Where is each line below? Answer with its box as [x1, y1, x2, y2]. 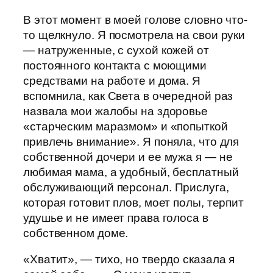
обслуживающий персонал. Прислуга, [23, 180, 229, 194]
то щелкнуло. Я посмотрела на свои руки [23, 28, 246, 41]
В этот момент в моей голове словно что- [23, 13, 248, 26]
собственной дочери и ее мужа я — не [23, 150, 233, 163]
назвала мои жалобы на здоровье [23, 104, 208, 118]
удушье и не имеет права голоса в [23, 211, 208, 224]
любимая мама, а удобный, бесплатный [23, 165, 239, 179]
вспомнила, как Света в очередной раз [23, 89, 233, 102]
